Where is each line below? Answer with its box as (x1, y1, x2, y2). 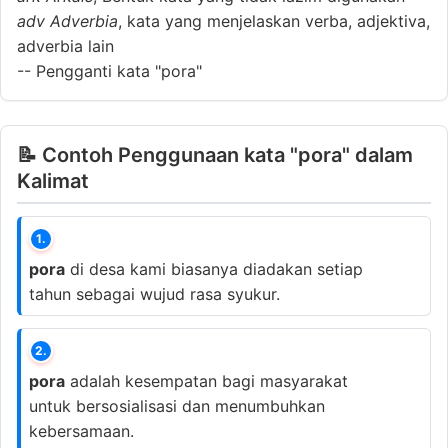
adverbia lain (17, 35, 114, 56)
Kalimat (17, 168, 89, 193)
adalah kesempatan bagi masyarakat (65, 370, 348, 391)
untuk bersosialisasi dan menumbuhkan (29, 395, 325, 416)
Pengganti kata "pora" (31, 60, 202, 81)
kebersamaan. (29, 420, 134, 441)
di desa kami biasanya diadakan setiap (65, 258, 363, 279)
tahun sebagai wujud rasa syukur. (29, 283, 280, 304)
